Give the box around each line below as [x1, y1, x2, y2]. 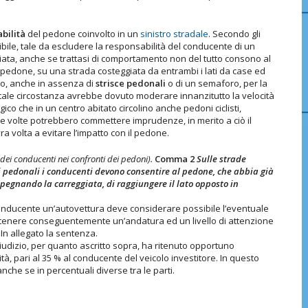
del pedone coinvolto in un [25, 27, 140, 40]
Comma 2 [155, 152, 197, 165]
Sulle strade [197, 152, 246, 165]
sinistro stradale [140, 27, 208, 40]
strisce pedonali [96, 76, 166, 89]
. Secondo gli [208, 27, 261, 40]
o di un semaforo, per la [166, 76, 267, 89]
